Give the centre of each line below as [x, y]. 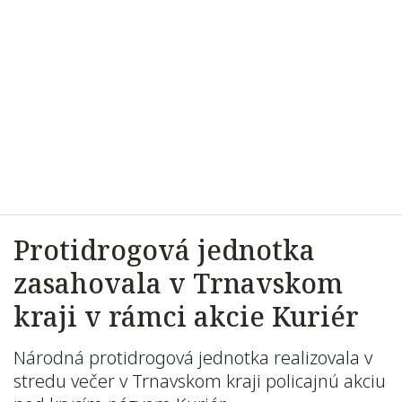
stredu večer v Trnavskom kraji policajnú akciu [200, 381]
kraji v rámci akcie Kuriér [186, 316]
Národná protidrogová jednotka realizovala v [193, 358]
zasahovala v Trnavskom [178, 283]
